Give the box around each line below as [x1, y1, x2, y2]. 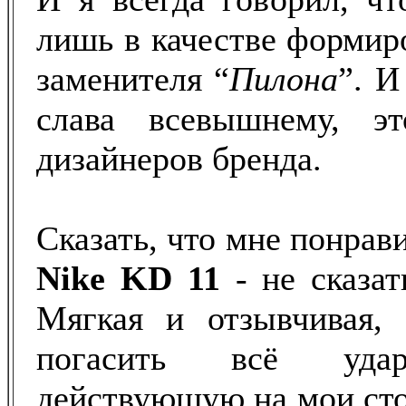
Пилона [229, 59, 339, 98]
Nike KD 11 [36, 258, 220, 297]
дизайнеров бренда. [36, 139, 322, 178]
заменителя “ [36, 59, 230, 98]
